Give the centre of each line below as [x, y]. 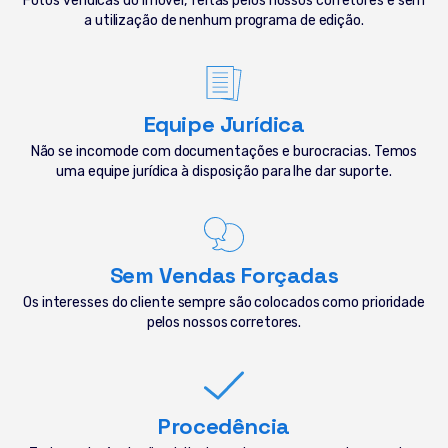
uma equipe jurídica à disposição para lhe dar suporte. [224, 171]
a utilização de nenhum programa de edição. [224, 20]
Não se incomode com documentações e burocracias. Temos [224, 151]
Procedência [224, 425]
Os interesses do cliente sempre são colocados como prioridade [224, 302]
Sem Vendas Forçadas [224, 274]
